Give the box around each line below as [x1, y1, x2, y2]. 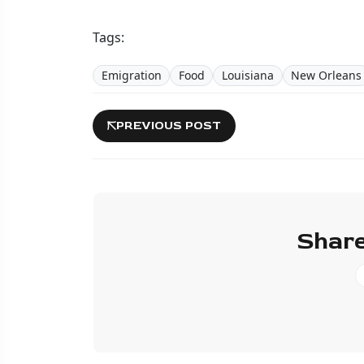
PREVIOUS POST [116, 117, 221, 133]
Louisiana [221, 67, 274, 83]
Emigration [101, 67, 162, 83]
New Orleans [291, 67, 362, 83]
